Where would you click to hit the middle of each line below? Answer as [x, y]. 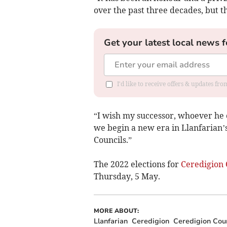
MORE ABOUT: [116, 211]
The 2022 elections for [137, 164]
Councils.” [112, 140]
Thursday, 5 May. [127, 177]
